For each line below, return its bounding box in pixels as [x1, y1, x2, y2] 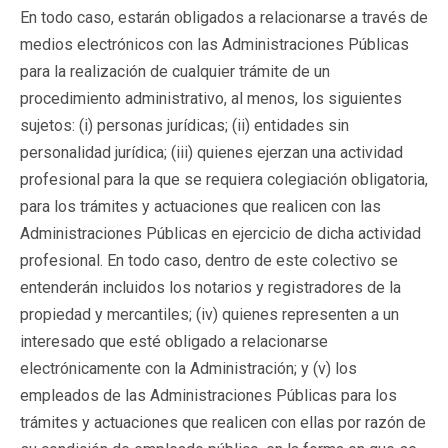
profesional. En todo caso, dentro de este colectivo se [20, 250, 398, 270]
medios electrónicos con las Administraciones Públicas [20, 34, 409, 54]
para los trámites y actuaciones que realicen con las [20, 196, 381, 216]
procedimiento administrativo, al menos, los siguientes [20, 88, 402, 108]
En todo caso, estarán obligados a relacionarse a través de [20, 7, 428, 27]
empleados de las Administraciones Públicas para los [20, 385, 397, 405]
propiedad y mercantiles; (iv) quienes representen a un [20, 304, 399, 324]
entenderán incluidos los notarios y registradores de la [20, 277, 401, 297]
